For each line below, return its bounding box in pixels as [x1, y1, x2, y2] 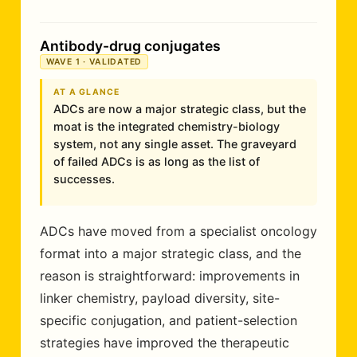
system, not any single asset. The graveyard [53, 137, 296, 151]
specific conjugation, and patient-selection [40, 312, 297, 328]
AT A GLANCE [53, 87, 120, 97]
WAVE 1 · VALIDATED [46, 57, 143, 67]
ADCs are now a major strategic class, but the [53, 102, 306, 116]
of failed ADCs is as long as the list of [53, 155, 260, 168]
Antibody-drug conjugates [40, 37, 221, 54]
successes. [53, 172, 115, 186]
